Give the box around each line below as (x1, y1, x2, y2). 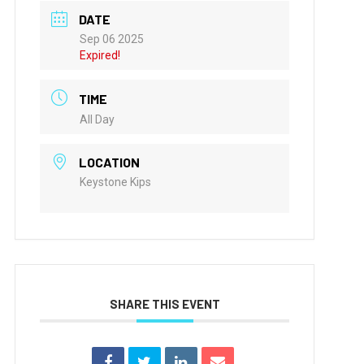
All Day (80, 112, 115, 126)
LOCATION (79, 154, 141, 170)
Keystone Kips (80, 175, 152, 188)
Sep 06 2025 (80, 32, 145, 46)
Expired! (80, 49, 121, 63)
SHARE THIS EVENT (109, 296, 220, 311)
